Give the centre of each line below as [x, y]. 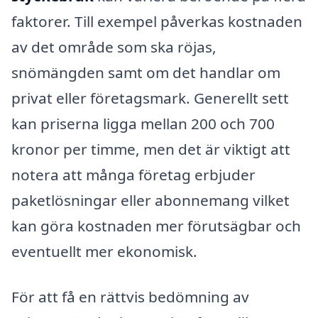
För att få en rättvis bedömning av [130, 296]
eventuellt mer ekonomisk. [104, 251]
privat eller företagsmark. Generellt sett [150, 98]
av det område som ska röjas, [114, 46]
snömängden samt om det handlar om [146, 72]
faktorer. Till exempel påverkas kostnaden [157, 21]
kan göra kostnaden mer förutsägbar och [156, 225]
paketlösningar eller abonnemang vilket [150, 200]
